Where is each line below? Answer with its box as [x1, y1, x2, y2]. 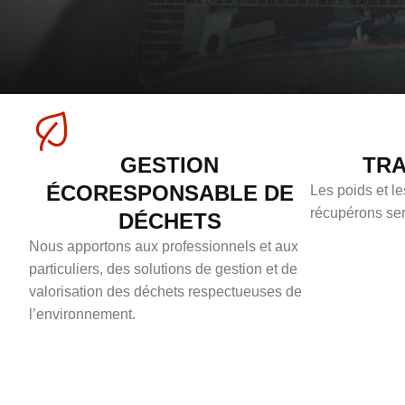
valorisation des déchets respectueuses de [29, 284, 302, 300]
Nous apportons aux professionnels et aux [29, 239, 298, 255]
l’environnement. [29, 306, 136, 323]
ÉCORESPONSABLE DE [45, 181, 294, 206]
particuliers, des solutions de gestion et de [29, 261, 297, 278]
